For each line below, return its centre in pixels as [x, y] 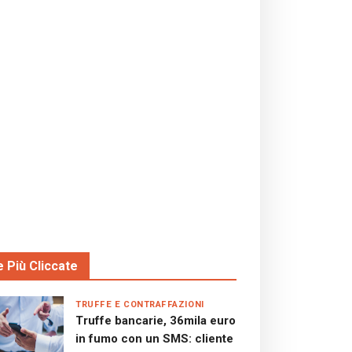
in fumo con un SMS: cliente [154, 339]
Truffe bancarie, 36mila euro [156, 321]
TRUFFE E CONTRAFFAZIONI [140, 304]
